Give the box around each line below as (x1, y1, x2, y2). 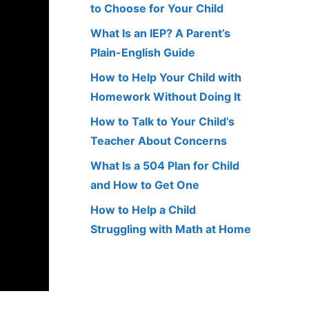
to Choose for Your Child (90, 1, 223, 16)
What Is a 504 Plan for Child (90, 159, 239, 173)
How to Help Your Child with (90, 70, 241, 85)
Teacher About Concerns (90, 134, 227, 148)
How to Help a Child (90, 203, 196, 217)
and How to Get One (90, 178, 199, 192)
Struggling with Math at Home (90, 222, 251, 237)
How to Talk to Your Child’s (90, 114, 235, 129)
